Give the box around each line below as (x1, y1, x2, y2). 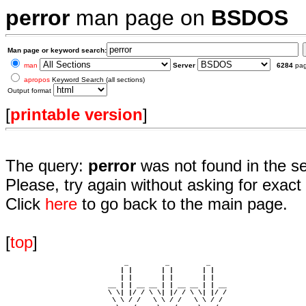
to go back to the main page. (77, 195, 288, 213)
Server (173, 61, 195, 69)
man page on (70, 5, 211, 30)
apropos (24, 76, 50, 83)
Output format (8, 87, 53, 94)
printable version (10, 105, 143, 124)
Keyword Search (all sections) (50, 76, 145, 83)
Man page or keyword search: (8, 46, 107, 54)
